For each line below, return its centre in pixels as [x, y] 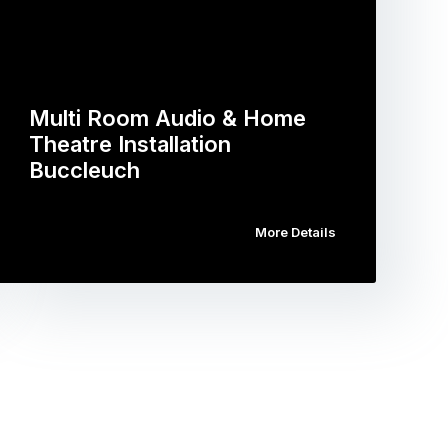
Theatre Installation [130, 144]
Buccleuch [85, 170]
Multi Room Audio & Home [168, 118]
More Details [295, 232]
